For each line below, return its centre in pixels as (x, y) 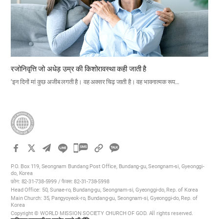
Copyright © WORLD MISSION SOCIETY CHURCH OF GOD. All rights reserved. (102, 214)
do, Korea (22, 174)
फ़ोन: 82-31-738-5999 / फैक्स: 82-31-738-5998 (60, 182)
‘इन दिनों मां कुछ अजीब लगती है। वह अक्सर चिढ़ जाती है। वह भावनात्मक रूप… (95, 82)
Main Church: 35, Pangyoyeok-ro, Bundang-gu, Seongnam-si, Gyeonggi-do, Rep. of (104, 198)
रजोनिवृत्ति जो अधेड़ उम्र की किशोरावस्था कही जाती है (79, 69)
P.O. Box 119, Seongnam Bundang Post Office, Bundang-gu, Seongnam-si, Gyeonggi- (108, 167)
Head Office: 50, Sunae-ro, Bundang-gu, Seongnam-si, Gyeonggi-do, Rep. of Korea (104, 190)
